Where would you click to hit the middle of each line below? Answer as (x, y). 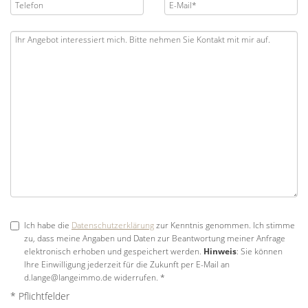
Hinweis (220, 251)
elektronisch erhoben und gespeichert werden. (114, 251)
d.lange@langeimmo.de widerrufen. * (95, 277)
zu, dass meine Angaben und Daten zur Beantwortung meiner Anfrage (155, 238)
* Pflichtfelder (40, 296)
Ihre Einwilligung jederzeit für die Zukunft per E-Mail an (127, 264)
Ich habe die (48, 225)
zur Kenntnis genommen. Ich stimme (224, 225)
